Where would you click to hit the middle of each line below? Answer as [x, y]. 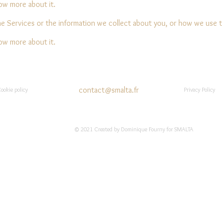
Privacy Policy [199, 89]
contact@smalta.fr [109, 90]
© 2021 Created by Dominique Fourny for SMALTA [134, 129]
